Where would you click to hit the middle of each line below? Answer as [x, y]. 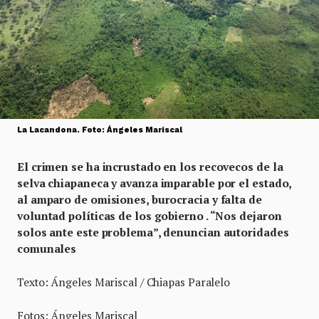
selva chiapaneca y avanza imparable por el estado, [155, 183]
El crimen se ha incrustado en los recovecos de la [150, 167]
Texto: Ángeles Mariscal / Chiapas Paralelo [124, 282]
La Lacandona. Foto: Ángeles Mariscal [100, 130]
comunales [47, 249]
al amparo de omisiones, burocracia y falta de [140, 199]
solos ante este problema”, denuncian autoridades [153, 232]
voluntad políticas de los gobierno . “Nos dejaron [150, 216]
